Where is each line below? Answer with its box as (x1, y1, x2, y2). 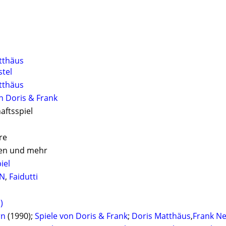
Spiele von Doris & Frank (35, 210, 128, 222)
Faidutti (9, 171, 38, 183)
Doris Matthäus (132, 210, 191, 222)
